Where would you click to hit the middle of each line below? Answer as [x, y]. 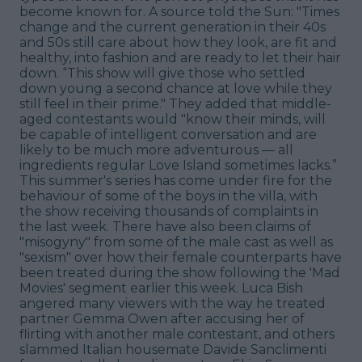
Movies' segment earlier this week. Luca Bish [161, 288]
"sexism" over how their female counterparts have [181, 257]
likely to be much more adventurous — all [156, 149]
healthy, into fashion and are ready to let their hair [180, 57]
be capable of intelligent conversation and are [168, 134]
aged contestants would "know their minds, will [173, 119]
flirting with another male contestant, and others [177, 334]
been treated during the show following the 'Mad [180, 272]
